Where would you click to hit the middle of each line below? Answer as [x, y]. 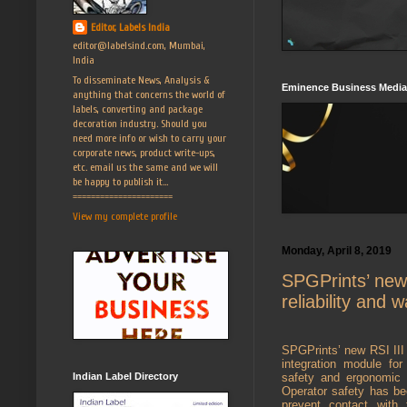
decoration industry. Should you [140, 123]
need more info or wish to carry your [149, 138]
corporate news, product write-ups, [144, 152]
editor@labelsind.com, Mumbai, [139, 45]
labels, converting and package [138, 109]
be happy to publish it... [120, 181]
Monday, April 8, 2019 [337, 250]
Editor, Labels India [130, 27]
